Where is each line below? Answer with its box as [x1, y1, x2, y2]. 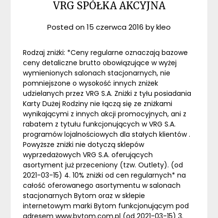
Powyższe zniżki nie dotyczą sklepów [23, 140, 145, 150]
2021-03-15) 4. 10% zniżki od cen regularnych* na [23, 170, 186, 181]
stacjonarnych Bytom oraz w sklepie [23, 191, 145, 201]
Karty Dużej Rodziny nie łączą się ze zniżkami [23, 99, 173, 109]
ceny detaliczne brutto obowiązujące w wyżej [23, 58, 177, 68]
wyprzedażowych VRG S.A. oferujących [23, 150, 153, 160]
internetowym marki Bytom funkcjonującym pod [23, 201, 189, 211]
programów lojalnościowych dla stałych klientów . [23, 129, 191, 140]
